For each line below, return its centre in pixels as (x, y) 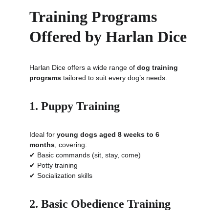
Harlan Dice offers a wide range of (83, 67)
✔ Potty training (54, 165)
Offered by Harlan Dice (108, 37)
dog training (158, 67)
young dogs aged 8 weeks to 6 (109, 134)
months (42, 145)
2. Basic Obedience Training (100, 204)
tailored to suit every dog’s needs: (114, 78)
